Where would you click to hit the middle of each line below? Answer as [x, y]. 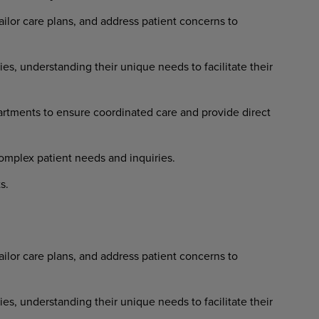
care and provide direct [213, 112]
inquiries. [151, 157]
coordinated [123, 112]
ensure [73, 112]
